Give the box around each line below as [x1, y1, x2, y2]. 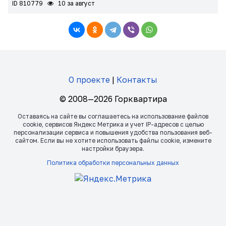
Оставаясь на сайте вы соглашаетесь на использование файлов [18, 112, 208, 120]
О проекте [69, 74, 110, 85]
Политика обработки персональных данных [47, 158, 179, 166]
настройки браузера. [82, 144, 144, 152]
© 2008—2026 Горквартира [59, 93, 167, 104]
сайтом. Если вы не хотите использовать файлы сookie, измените [15, 136, 211, 144]
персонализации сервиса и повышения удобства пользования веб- [14, 128, 212, 136]
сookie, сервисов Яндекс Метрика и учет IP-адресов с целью [22, 120, 204, 128]
